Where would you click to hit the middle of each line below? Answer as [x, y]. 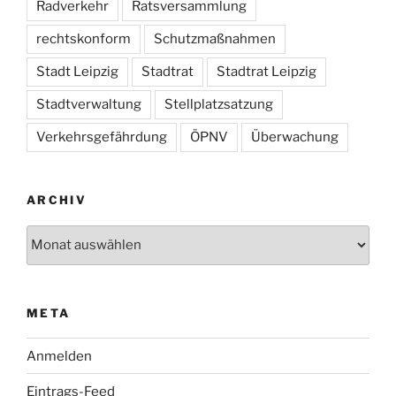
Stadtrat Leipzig [267, 72]
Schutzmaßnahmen [215, 39]
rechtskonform [84, 39]
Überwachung [295, 137]
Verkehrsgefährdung [102, 137]
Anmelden [59, 356]
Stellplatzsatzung [219, 105]
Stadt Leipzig [77, 72]
